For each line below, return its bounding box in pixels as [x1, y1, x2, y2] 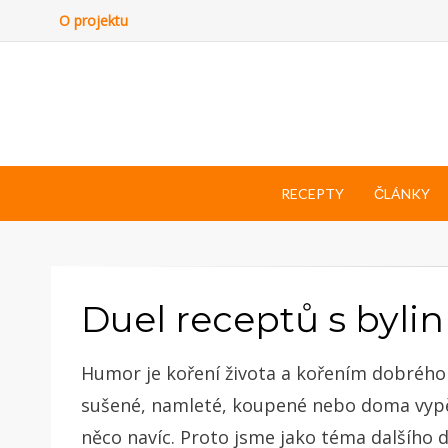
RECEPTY [280, 184, 344, 202]
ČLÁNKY [373, 184, 430, 202]
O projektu [59, 11, 128, 30]
